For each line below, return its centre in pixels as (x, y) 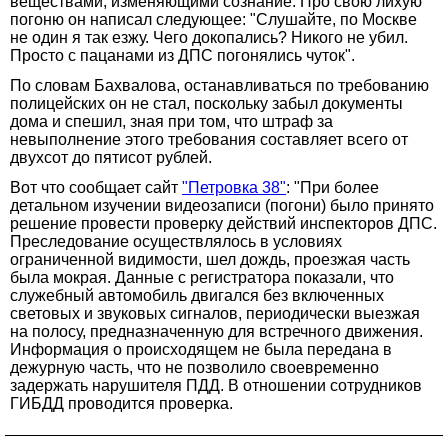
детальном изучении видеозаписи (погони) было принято (222, 205)
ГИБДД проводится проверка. (121, 403)
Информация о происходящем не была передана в (201, 349)
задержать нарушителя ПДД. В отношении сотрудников (216, 385)
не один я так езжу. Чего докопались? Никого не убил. (209, 37)
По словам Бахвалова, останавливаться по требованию (219, 85)
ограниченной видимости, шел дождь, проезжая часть (210, 259)
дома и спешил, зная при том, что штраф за (171, 121)
